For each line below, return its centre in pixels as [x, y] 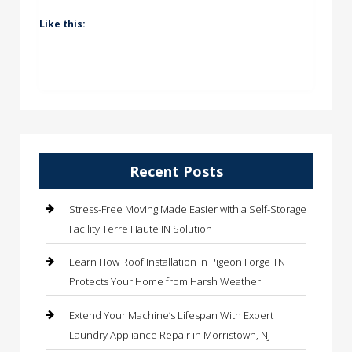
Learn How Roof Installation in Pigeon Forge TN [177, 262]
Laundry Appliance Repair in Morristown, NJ [170, 334]
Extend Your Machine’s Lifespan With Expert [171, 315]
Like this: [62, 24]
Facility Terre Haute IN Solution [141, 228]
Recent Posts [176, 171]
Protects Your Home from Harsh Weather [165, 282]
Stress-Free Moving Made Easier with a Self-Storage [188, 209]
